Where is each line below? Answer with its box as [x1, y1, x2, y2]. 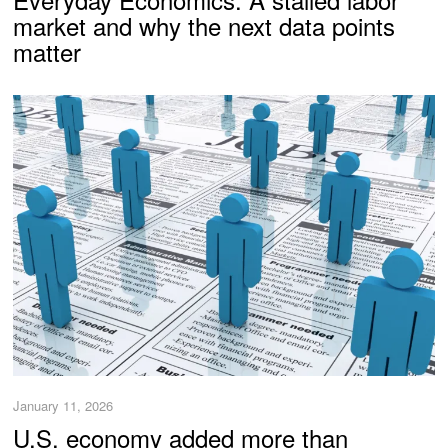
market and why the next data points [13, 7, 396, 43]
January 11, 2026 [13, 396, 114, 416]
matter [13, 33, 82, 69]
